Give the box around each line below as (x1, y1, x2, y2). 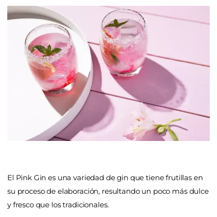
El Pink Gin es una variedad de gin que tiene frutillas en (7, 173, 203, 182)
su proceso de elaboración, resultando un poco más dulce (7, 186, 209, 196)
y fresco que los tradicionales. (7, 200, 109, 209)
